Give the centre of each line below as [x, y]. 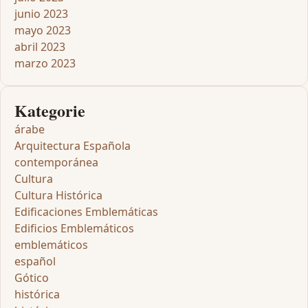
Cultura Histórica [58, 195]
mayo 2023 [43, 30]
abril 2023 [40, 46]
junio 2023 [41, 13]
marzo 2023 [45, 63]
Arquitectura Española [73, 145]
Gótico [32, 277]
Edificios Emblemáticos [74, 228]
